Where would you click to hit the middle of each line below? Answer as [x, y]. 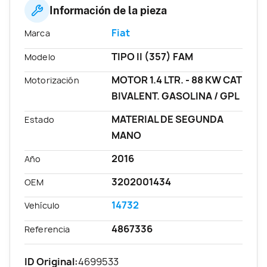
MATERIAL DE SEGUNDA [168, 119]
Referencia [47, 229]
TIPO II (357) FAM [153, 56]
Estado [39, 119]
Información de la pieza [108, 10]
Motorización [52, 80]
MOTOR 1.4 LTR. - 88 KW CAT [177, 80]
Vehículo [42, 206]
